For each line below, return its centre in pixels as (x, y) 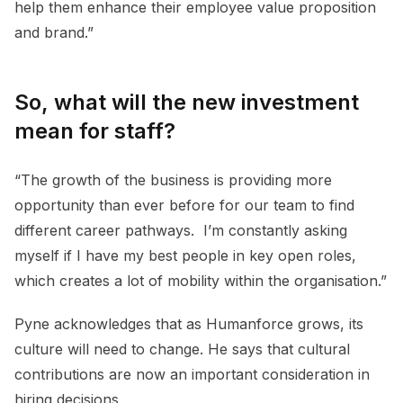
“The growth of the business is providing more (173, 179)
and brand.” (54, 32)
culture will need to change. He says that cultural (182, 349)
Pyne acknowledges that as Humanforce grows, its (189, 323)
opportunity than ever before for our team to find (184, 205)
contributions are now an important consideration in (192, 374)
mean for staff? (98, 130)
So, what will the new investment (187, 102)
